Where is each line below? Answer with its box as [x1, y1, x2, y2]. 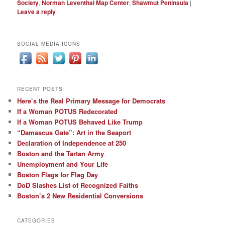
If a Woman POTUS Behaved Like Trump [17, 117, 143, 127]
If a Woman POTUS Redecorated [17, 106, 118, 116]
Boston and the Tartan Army [17, 148, 104, 158]
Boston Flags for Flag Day [17, 169, 98, 179]
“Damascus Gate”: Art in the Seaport [17, 127, 132, 137]
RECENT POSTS [17, 85, 63, 92]
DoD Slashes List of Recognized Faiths [17, 180, 139, 190]
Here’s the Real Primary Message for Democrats [17, 95, 166, 105]
